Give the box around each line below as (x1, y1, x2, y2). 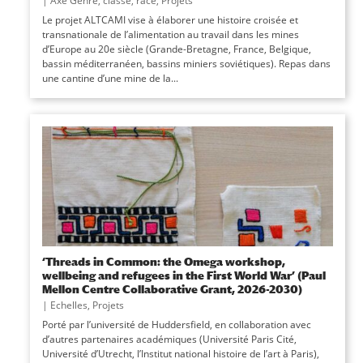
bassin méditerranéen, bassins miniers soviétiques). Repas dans (41, 57, 331, 70)
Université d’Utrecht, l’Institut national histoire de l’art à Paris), (41, 347, 319, 361)
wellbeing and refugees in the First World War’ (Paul (41, 268, 326, 282)
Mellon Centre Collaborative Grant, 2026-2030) (41, 282, 302, 296)
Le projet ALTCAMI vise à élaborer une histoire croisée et (41, 13, 298, 27)
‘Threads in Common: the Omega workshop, (41, 254, 285, 268)
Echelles (49, 298, 88, 312)
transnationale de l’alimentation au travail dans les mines (41, 28, 299, 41)
